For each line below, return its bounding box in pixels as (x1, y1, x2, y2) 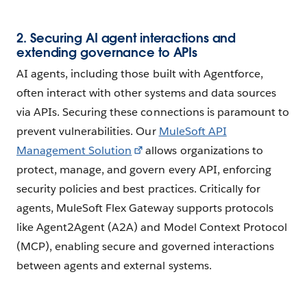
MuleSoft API (158, 124, 227, 139)
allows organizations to (143, 143, 263, 158)
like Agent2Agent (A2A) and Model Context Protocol (16, 220, 287, 235)
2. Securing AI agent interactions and (16, 30, 236, 47)
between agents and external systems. (16, 258, 212, 273)
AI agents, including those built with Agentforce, (16, 66, 263, 82)
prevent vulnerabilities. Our (16, 124, 159, 139)
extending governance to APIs (16, 45, 198, 61)
